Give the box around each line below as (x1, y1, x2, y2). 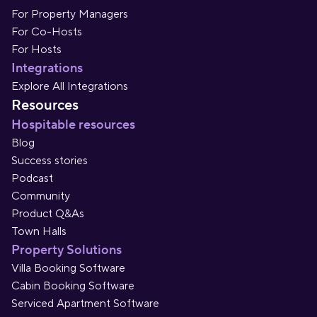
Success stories (11, 154, 88, 168)
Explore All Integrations (11, 79, 128, 94)
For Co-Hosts (11, 25, 82, 40)
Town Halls (11, 224, 67, 239)
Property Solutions (11, 242, 122, 259)
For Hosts (11, 42, 62, 57)
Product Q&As (11, 207, 84, 221)
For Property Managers (11, 7, 128, 22)
